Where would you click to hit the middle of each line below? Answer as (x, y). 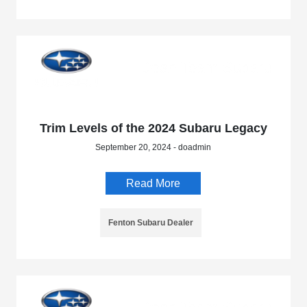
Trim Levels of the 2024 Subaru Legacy (153, 128)
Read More (153, 183)
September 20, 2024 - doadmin (153, 147)
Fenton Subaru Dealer (150, 222)
